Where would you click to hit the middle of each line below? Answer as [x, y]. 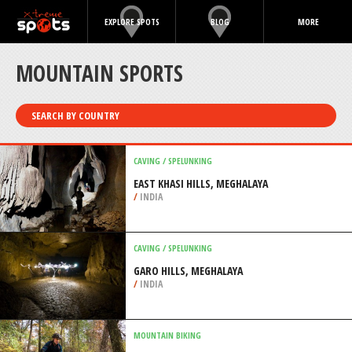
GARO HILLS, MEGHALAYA [188, 271]
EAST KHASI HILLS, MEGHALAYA [201, 183]
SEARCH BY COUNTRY [75, 115]
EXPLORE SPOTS [132, 22]
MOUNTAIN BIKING [167, 335]
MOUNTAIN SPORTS [99, 73]
